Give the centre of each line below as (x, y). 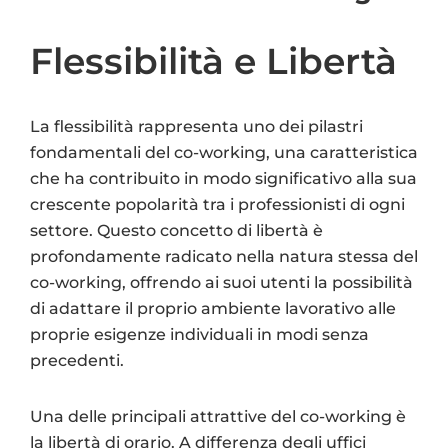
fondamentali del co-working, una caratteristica (224, 152)
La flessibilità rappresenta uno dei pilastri (196, 126)
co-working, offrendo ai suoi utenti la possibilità (221, 282)
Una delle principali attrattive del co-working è (218, 416)
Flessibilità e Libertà (213, 60)
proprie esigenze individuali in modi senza (199, 334)
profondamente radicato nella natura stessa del (224, 256)
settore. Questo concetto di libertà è (176, 230)
